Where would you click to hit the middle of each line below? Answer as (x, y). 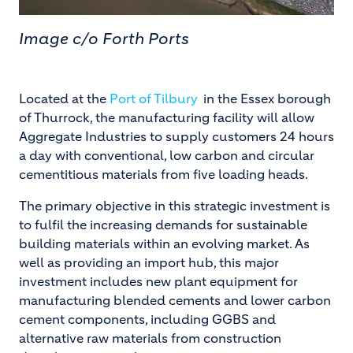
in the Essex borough (266, 98)
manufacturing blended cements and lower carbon (175, 300)
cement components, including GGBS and (147, 319)
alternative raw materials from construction (150, 338)
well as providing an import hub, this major (149, 262)
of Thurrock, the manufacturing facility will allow (167, 117)
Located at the (64, 98)
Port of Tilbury (154, 98)
